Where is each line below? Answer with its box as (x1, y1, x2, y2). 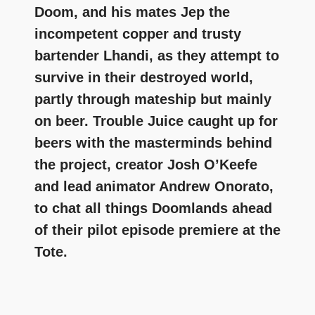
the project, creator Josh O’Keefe (34, 156, 257, 172)
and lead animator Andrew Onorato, (34, 178, 274, 194)
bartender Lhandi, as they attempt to (34, 47, 279, 63)
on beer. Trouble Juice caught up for (34, 112, 278, 129)
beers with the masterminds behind (34, 134, 272, 150)
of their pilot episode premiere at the (34, 221, 281, 238)
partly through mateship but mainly (34, 91, 271, 107)
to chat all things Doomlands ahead (34, 200, 272, 216)
